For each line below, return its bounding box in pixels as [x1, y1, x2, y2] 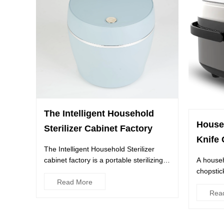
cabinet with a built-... [44, 166, 111, 175]
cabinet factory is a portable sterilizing [44, 155, 163, 164]
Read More [57, 177, 92, 186]
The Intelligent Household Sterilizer [44, 144, 154, 153]
